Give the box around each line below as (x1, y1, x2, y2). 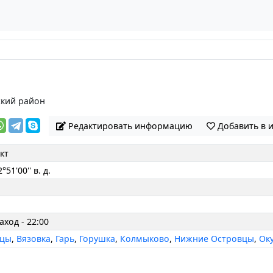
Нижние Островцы (174, 233, 255, 245)
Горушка (79, 233, 116, 245)
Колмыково (120, 233, 170, 245)
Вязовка (16, 233, 51, 245)
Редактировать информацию (68, 119, 193, 132)
